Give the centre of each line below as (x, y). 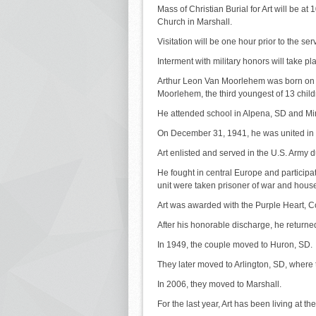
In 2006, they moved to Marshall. (219, 284)
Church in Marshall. (195, 22)
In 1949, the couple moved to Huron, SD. (235, 244)
